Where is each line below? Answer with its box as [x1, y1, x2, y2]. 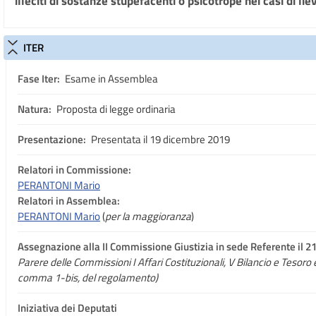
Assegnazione [18, 238, 81, 255]
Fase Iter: [18, 71, 60, 87]
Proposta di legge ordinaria [54, 101, 176, 117]
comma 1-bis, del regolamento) [18, 269, 158, 286]
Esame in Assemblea [63, 71, 158, 87]
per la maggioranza [105, 208, 191, 224]
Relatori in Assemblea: [18, 193, 120, 209]
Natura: [18, 101, 51, 117]
